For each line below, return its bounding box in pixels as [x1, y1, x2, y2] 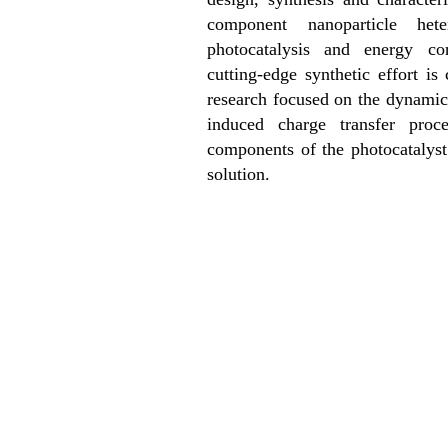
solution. [207, 164, 275, 184]
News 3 [195, 392, 250, 412]
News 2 [194, 316, 249, 336]
